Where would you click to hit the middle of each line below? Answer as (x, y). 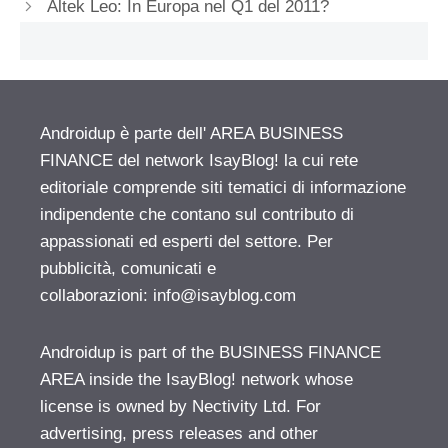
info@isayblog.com (224, 296)
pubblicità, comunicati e (128, 269)
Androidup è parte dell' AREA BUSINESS (191, 134)
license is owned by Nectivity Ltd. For (180, 407)
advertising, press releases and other (179, 434)
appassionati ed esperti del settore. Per (186, 242)
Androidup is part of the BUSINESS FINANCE (210, 353)
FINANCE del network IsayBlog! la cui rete (199, 161)
